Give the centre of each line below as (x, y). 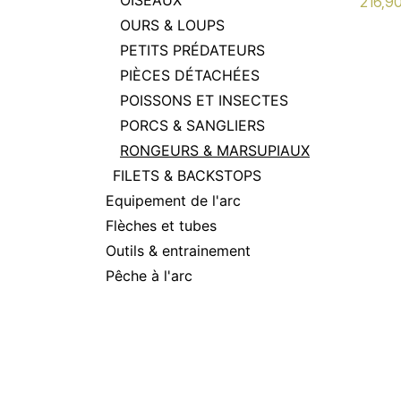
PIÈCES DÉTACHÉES (190, 75)
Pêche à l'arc (149, 276)
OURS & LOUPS (172, 25)
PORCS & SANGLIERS (192, 125)
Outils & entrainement (178, 251)
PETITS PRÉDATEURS (192, 50)
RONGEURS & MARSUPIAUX (215, 150)
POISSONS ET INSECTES (204, 100)
